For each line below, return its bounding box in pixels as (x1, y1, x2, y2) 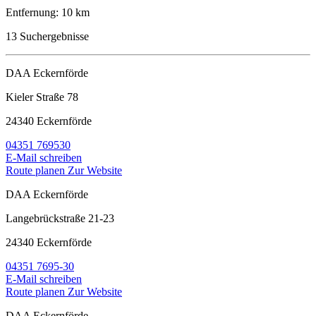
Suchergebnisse (17, 30, 89, 43)
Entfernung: (6, 6, 61, 19)
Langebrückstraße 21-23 (6, 212, 114, 225)
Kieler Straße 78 (6, 91, 78, 104)
